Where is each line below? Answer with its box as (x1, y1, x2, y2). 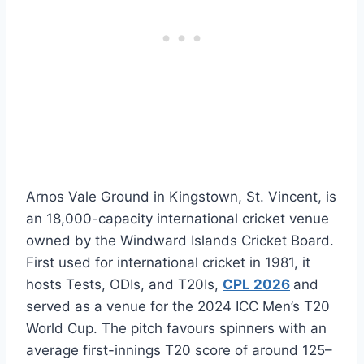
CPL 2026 (223, 275, 290, 292)
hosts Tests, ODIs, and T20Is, (26, 275, 223, 292)
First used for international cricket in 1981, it (26, 253, 310, 271)
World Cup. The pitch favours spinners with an (26, 319, 327, 336)
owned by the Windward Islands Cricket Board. (26, 232, 334, 249)
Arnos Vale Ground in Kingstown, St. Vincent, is (26, 188, 336, 205)
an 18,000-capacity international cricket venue (26, 210, 329, 227)
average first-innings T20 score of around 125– (26, 341, 332, 358)
